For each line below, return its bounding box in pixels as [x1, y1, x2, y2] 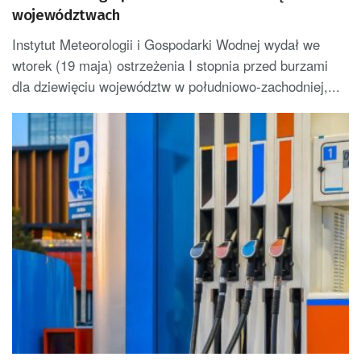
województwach [12, 6, 120, 25]
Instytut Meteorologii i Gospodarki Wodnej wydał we [12, 35, 320, 55]
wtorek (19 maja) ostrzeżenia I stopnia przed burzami [12, 56, 328, 76]
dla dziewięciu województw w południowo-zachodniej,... [12, 77, 340, 97]
